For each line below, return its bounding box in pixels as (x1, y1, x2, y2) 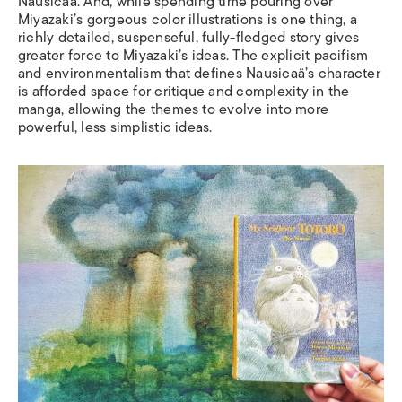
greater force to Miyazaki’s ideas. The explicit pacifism (18, 44, 369, 67)
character (314, 62, 380, 85)
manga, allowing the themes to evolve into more (18, 98, 329, 121)
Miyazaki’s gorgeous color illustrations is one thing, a (18, 8, 358, 31)
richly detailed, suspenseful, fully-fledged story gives (18, 26, 360, 49)
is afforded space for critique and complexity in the (18, 80, 350, 103)
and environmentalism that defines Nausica (18, 62, 298, 85)
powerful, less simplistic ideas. (18, 116, 213, 139)
